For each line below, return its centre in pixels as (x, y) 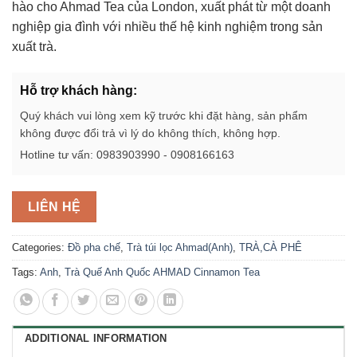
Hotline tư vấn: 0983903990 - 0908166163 (127, 155)
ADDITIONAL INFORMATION (96, 338)
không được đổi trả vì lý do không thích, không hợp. (150, 133)
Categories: (40, 247)
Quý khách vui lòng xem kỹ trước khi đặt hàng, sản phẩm (164, 116)
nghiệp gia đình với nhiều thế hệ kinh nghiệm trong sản (167, 26)
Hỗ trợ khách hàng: (78, 91)
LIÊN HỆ (54, 207)
